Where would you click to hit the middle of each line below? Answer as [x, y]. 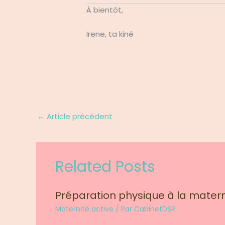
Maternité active [84, 209]
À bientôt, [105, 10]
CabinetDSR [154, 209]
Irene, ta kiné [111, 34]
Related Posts [105, 167]
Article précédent [79, 116]
